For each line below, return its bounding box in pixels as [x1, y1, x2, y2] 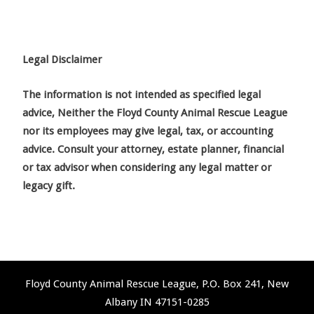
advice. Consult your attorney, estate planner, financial [22, 142, 284, 156]
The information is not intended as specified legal [22, 88, 261, 101]
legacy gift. [22, 179, 75, 192]
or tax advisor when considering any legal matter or [22, 161, 271, 174]
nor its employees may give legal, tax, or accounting [22, 124, 273, 137]
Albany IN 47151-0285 [104, 295, 210, 308]
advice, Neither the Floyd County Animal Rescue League [22, 106, 287, 119]
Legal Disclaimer [22, 53, 102, 66]
